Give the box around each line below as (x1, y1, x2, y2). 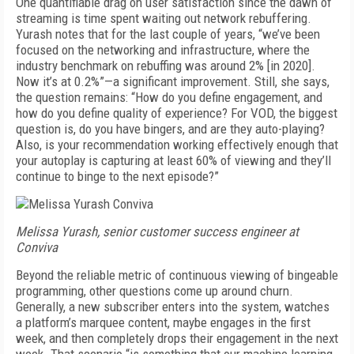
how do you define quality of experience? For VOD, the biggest (16, 105, 337, 121)
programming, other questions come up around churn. (16, 283, 293, 299)
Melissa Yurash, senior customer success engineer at (16, 224, 299, 239)
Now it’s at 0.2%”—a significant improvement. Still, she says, (16, 73, 330, 89)
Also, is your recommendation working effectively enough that (16, 137, 338, 153)
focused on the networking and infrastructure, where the (16, 42, 310, 58)
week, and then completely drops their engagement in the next (16, 330, 338, 346)
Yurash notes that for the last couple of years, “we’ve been (16, 26, 320, 42)
